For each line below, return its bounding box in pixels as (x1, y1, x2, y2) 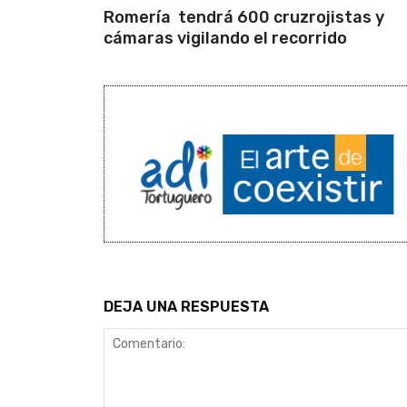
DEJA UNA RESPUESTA (104, 297, 269, 315)
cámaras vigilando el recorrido (104, 27, 347, 48)
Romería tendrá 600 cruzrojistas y (104, 6, 384, 27)
